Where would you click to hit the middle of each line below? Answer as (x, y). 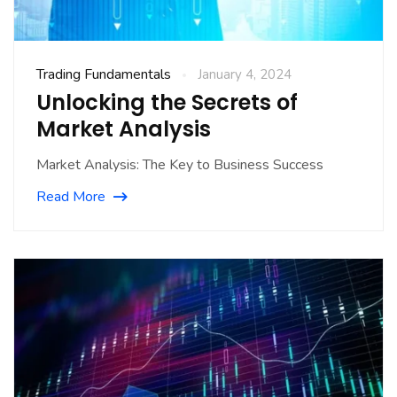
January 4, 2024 (245, 74)
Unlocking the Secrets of (167, 102)
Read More (71, 196)
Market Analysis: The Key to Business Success (180, 164)
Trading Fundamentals (104, 74)
